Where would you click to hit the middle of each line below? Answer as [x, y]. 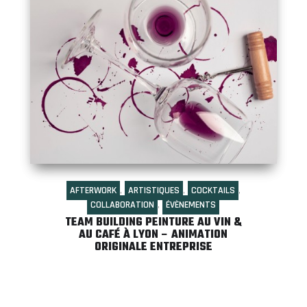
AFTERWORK [93, 190]
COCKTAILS [213, 190]
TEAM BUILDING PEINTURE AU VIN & [153, 222]
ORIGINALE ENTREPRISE [153, 247]
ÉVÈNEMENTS [191, 205]
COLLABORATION [123, 205]
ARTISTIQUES [153, 190]
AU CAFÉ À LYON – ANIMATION [153, 235]
